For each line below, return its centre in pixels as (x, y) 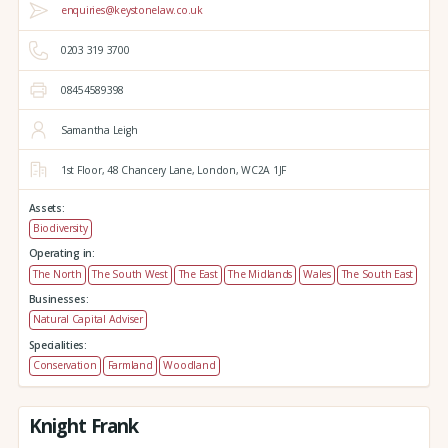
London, (216, 169)
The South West (130, 273)
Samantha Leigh (99, 129)
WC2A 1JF (262, 169)
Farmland (130, 364)
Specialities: (57, 344)
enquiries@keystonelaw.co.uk (131, 10)
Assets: (46, 207)
